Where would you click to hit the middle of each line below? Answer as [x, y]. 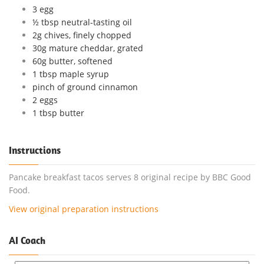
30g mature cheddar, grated [88, 48]
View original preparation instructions [84, 209]
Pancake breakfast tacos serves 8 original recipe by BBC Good [130, 177]
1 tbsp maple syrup [71, 74]
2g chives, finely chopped [82, 35]
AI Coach [27, 240]
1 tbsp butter [58, 113]
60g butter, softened [72, 61]
